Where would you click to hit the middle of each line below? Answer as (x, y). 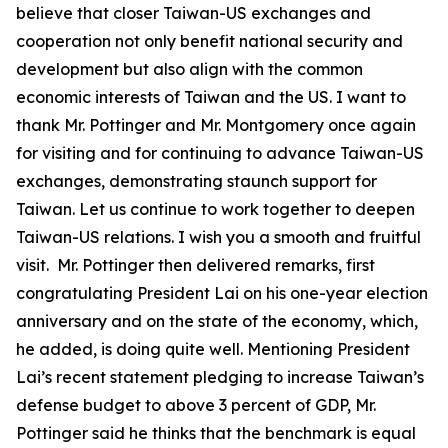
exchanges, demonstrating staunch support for (196, 181)
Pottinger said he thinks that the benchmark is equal (216, 433)
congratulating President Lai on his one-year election (222, 293)
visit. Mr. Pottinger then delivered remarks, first (195, 265)
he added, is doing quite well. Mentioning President (213, 349)
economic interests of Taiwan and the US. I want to (211, 97)
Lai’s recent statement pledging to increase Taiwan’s (220, 377)
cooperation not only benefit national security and (209, 41)
